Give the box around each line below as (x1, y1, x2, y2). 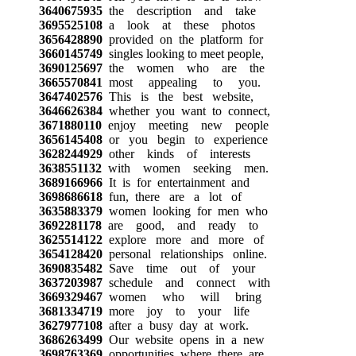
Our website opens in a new (102, 332, 265, 346)
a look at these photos (102, 17, 255, 32)
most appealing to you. (102, 75, 261, 89)
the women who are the (102, 60, 265, 75)
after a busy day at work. (102, 318, 249, 332)
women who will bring (102, 289, 261, 304)
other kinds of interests (102, 146, 250, 161)
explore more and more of (102, 232, 264, 246)
